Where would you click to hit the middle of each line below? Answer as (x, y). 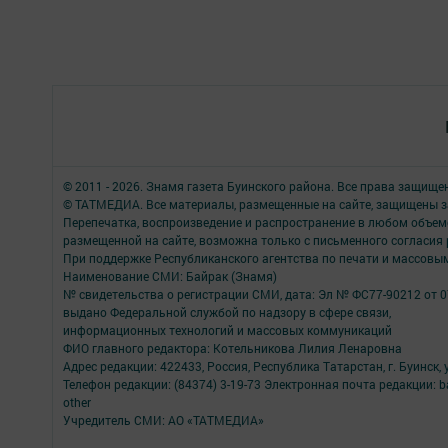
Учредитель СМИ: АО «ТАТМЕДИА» (163, 420)
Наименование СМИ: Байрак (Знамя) (170, 276)
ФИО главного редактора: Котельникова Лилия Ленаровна (232, 348)
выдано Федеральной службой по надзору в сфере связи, (227, 312)
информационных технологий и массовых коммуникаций (227, 330)
